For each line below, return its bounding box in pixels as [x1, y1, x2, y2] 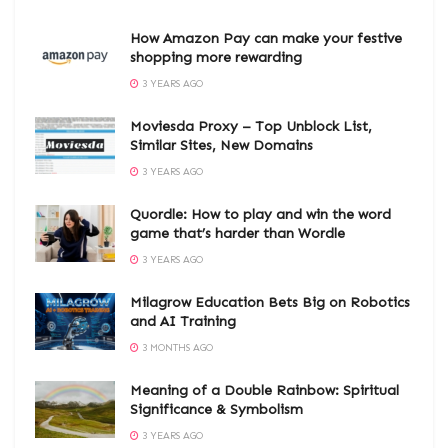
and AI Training [130, 312, 236, 330]
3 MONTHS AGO [139, 341, 213, 354]
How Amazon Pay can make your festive [130, 29, 402, 47]
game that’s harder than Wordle [130, 224, 345, 242]
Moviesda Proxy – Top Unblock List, [130, 117, 372, 135]
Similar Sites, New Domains [130, 136, 313, 154]
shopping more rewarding [130, 48, 302, 66]
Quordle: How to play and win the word [130, 205, 391, 223]
